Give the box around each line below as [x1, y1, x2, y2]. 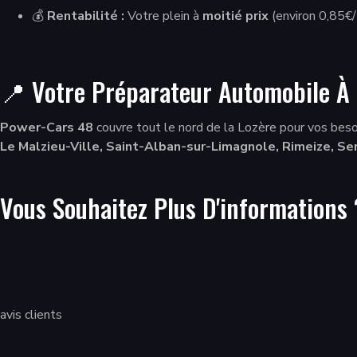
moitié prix [202, 7, 269, 25]
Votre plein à [124, 7, 202, 25]
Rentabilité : [47, 7, 124, 25]
